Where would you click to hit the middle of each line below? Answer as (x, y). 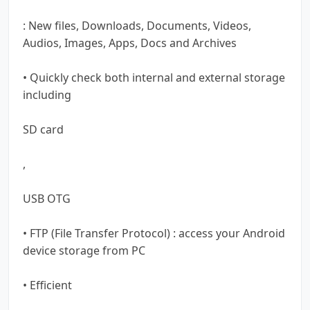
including (47, 94)
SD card (43, 129)
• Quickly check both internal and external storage (154, 77)
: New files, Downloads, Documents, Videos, (137, 25)
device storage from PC (84, 250)
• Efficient (47, 285)
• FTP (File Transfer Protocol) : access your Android (154, 233)
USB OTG (47, 198)
